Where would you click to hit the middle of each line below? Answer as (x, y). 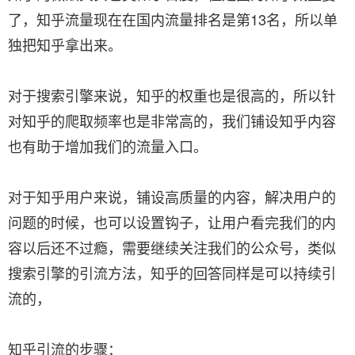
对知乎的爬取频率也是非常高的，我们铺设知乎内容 (172, 120)
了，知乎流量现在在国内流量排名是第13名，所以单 (173, 19)
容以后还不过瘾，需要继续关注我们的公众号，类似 (172, 247)
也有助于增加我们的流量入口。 (108, 146)
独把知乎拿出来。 (65, 44)
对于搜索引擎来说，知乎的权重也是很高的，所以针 (172, 95)
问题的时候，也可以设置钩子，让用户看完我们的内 (172, 222)
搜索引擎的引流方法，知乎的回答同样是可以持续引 (172, 273)
